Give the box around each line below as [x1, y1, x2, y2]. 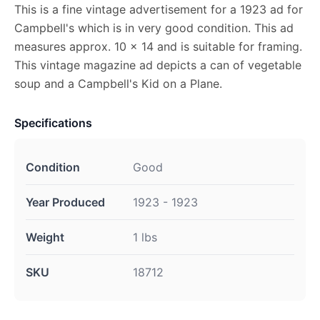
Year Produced [26, 195, 105, 209]
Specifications [14, 116, 92, 130]
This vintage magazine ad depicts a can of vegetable [14, 58, 301, 72]
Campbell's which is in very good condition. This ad [14, 21, 294, 35]
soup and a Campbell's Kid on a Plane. [14, 76, 222, 91]
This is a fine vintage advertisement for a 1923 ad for [14, 2, 303, 16]
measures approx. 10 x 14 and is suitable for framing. [14, 39, 302, 54]
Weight [26, 230, 64, 244]
